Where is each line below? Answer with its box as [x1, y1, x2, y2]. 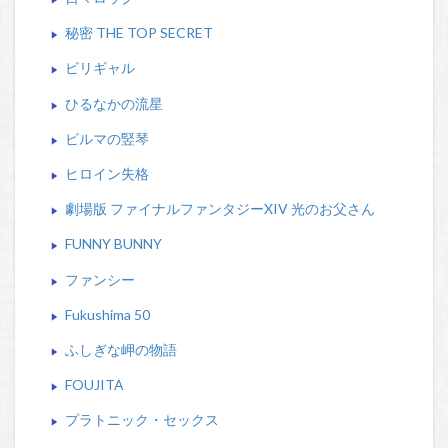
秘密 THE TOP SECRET [64, 24, 213, 42]
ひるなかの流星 [64, 94, 163, 112]
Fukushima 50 [64, 305, 150, 323]
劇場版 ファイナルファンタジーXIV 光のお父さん [64, 200, 375, 218]
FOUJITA [64, 376, 124, 394]
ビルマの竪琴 [64, 129, 149, 147]
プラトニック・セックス [64, 411, 219, 429]
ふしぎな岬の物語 [64, 340, 177, 358]
